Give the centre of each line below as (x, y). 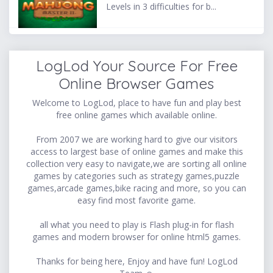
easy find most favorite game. (136, 200)
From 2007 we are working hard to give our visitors (136, 139)
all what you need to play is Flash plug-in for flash (136, 224)
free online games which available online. (136, 115)
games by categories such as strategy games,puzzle (136, 175)
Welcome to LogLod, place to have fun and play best (136, 102)
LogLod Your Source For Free (136, 66)
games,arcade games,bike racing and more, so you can (136, 188)
